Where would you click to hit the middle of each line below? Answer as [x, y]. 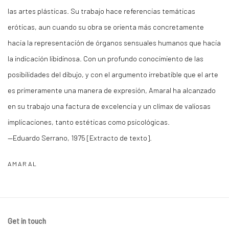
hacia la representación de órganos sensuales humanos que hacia [114, 42]
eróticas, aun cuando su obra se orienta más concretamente [106, 27]
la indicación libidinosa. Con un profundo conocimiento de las [106, 58]
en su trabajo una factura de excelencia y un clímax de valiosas [109, 106]
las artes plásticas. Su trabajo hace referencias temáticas [101, 11]
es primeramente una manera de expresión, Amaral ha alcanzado [112, 90]
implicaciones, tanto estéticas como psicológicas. [89, 122]
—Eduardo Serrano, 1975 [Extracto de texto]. [80, 138]
